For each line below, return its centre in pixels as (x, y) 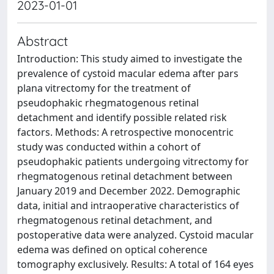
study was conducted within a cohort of (109, 147)
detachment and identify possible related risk (122, 117)
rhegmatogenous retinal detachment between (125, 176)
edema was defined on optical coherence (112, 250)
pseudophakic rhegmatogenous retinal (108, 103)
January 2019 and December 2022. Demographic (129, 191)
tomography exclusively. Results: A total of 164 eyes (135, 264)
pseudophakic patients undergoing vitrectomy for (133, 161)
